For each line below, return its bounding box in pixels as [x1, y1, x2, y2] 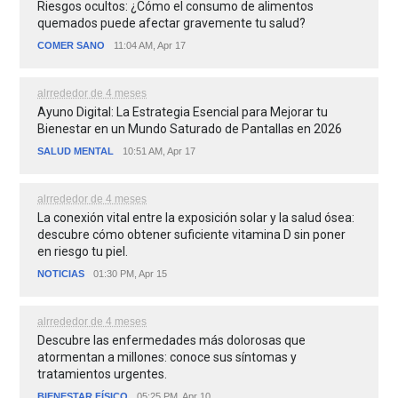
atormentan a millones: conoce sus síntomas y [37, 350, 298, 365]
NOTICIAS [37, 268, 85, 280]
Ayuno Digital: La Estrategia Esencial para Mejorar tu [37, 105, 329, 120]
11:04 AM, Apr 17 [114, 40, 187, 52]
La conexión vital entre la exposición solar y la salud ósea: [37, 211, 355, 226]
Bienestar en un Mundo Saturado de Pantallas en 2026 [37, 122, 343, 137]
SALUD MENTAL [37, 146, 115, 157]
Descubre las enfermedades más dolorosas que [37, 333, 306, 348]
